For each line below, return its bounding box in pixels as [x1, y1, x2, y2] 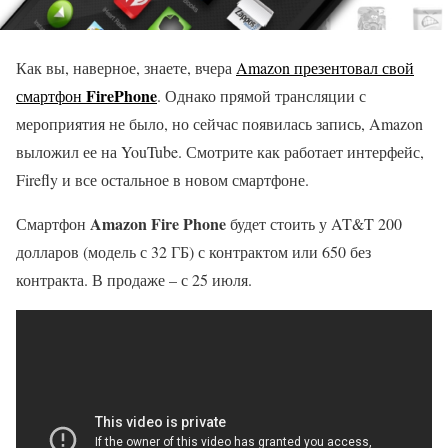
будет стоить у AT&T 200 [226, 213, 402, 235]
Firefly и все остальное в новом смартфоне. [16, 169, 309, 191]
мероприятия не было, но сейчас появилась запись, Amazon [16, 113, 423, 135]
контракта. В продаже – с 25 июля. [16, 269, 252, 291]
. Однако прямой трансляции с [157, 85, 366, 107]
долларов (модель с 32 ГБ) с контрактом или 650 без [16, 241, 371, 263]
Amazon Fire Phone [90, 212, 226, 236]
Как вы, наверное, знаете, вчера [16, 57, 236, 79]
